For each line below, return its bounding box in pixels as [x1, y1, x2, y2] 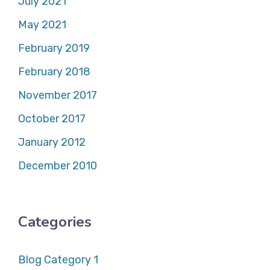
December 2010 [18, 159, 97, 172]
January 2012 [18, 136, 86, 149]
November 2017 [18, 89, 97, 102]
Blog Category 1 [18, 253, 98, 266]
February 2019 [18, 42, 90, 55]
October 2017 [18, 112, 86, 125]
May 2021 [18, 18, 66, 31]
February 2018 [18, 65, 90, 78]
